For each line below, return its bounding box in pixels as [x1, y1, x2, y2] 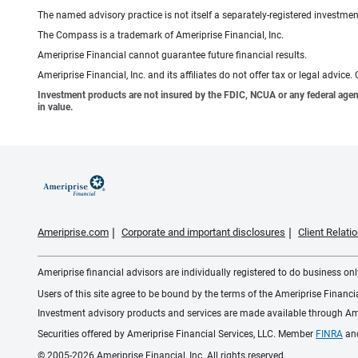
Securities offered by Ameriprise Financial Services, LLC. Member [38, 328, 316, 340]
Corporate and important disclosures [121, 225, 285, 238]
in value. [38, 101, 73, 113]
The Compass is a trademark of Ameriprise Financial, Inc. [38, 29, 284, 41]
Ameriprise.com [38, 225, 109, 238]
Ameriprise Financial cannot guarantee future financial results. [38, 49, 307, 61]
